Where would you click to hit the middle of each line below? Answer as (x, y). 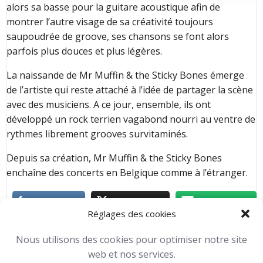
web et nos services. (131, 254)
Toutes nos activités (121, 231)
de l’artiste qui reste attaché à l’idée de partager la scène (130, 90)
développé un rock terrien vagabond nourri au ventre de (131, 119)
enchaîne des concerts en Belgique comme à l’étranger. (127, 173)
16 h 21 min (136, 246)
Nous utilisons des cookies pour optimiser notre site (131, 240)
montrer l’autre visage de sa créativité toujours (110, 22)
